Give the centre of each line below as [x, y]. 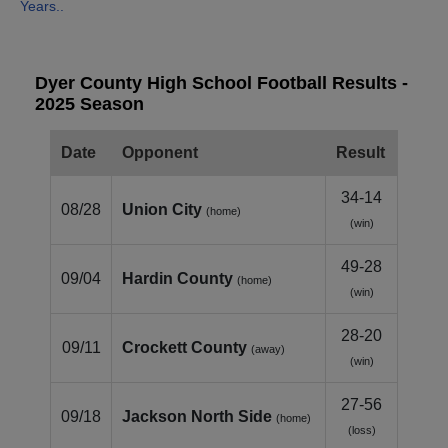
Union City [162, 210]
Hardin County [177, 279]
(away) [268, 349]
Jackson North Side [197, 417]
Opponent [160, 153]
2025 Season [89, 104]
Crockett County [184, 348]
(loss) [361, 430]
